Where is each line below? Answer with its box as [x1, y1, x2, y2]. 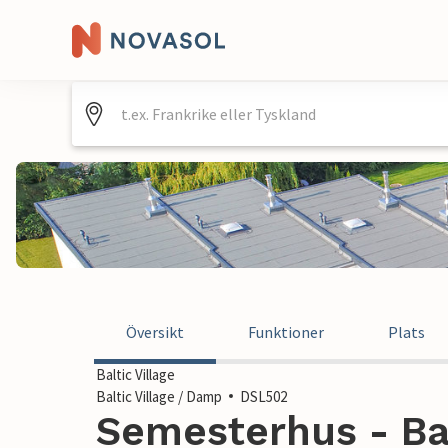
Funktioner [248, 322, 324, 342]
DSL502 [240, 387, 287, 406]
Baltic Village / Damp [96, 387, 222, 406]
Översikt [126, 322, 184, 342]
